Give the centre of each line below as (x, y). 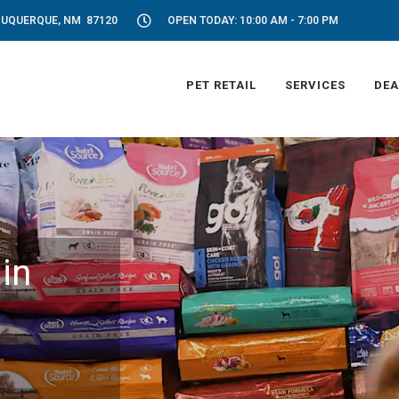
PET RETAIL (221, 85)
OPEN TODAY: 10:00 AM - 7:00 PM (253, 20)
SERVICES (315, 85)
